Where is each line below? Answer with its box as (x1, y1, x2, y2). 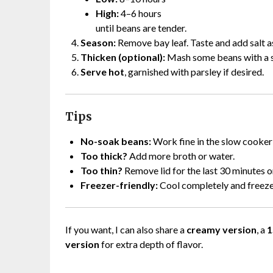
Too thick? (80, 149, 127, 161)
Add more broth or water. (127, 149, 235, 161)
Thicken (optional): (80, 51, 165, 63)
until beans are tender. (96, 21, 186, 34)
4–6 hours (119, 7, 161, 19)
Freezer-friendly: (80, 179, 158, 191)
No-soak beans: (80, 135, 151, 147)
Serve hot (80, 65, 124, 77)
